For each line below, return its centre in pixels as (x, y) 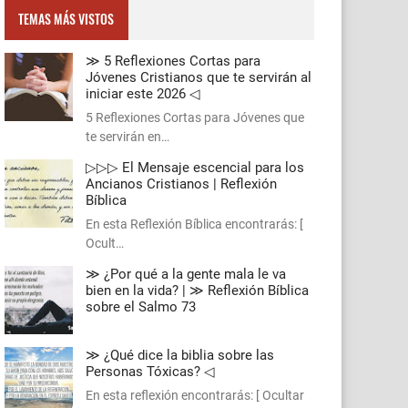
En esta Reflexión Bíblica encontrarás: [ (194, 224)
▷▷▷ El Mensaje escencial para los (195, 168)
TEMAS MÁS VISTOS (66, 18)
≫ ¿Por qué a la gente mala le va (186, 275)
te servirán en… (127, 137)
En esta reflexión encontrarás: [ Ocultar (195, 396)
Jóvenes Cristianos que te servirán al (199, 78)
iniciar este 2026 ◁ (143, 94)
